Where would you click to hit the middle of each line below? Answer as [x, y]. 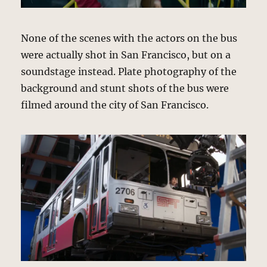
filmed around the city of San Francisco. [115, 105]
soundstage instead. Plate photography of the [129, 71]
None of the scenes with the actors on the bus [129, 38]
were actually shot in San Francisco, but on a [126, 55]
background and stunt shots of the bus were [125, 88]
